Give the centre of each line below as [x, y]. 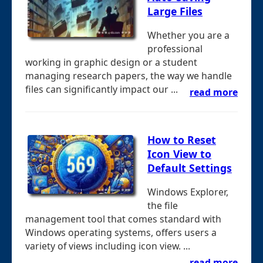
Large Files [175, 11]
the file [163, 205]
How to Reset [182, 140]
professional [175, 48]
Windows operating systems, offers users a [121, 232]
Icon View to [179, 154]
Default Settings [190, 168]
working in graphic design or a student [111, 62]
